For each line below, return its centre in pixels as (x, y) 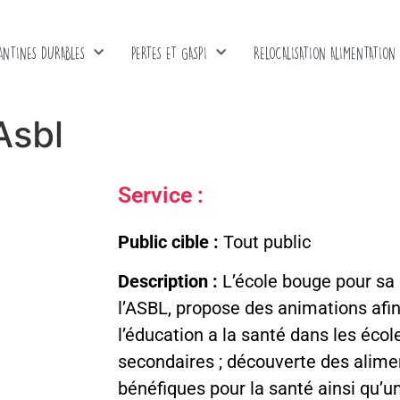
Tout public (267, 242)
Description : (168, 281)
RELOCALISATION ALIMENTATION (324, 53)
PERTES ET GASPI (169, 53)
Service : (161, 195)
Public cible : (171, 242)
